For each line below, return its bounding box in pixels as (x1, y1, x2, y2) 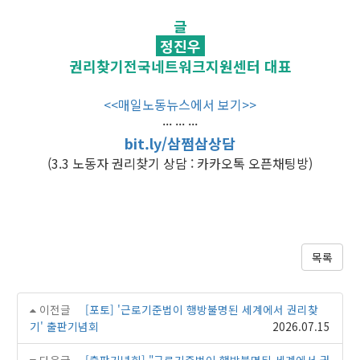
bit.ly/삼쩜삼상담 (125, 132, 235, 153)
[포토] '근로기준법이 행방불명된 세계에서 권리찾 (84, 301, 318, 317)
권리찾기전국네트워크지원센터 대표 (68, 55, 292, 76)
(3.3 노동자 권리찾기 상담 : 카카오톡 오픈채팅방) (47, 153, 313, 173)
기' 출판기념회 (30, 317, 99, 334)
